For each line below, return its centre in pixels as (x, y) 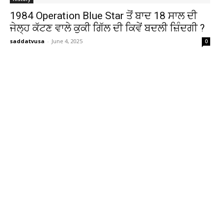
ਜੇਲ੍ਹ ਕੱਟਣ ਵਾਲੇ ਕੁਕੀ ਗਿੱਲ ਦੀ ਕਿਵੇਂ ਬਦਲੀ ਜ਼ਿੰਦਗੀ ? (107, 28)
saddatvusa (27, 41)
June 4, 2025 (67, 41)
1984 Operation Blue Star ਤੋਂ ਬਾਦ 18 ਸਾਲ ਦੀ (103, 16)
